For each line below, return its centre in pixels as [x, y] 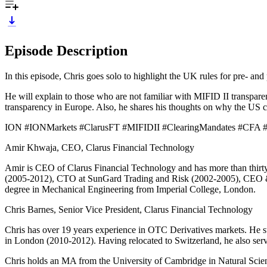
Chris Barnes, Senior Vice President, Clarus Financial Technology [129, 209]
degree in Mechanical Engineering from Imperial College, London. [130, 189]
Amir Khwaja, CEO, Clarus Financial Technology [100, 147]
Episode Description [66, 50]
